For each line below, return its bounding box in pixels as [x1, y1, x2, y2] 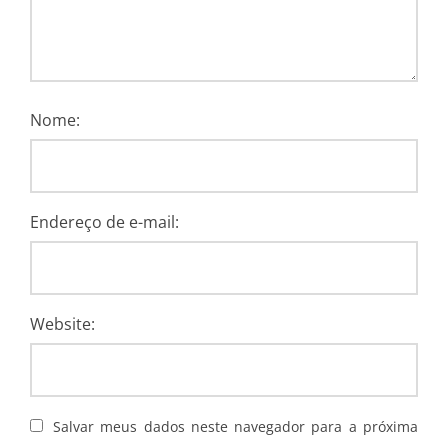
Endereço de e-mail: [30, 210, 179, 233]
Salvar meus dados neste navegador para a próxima [53, 416, 418, 436]
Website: [30, 312, 95, 335]
